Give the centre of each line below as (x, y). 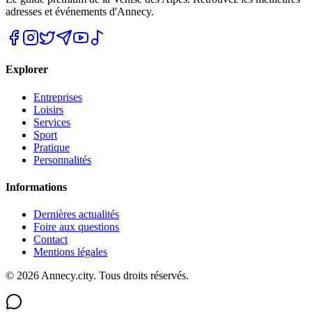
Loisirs (48, 109)
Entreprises (58, 97)
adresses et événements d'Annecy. (80, 12)
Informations (36, 187)
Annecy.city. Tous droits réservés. (114, 276)
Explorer (27, 70)
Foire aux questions (76, 227)
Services (52, 122)
